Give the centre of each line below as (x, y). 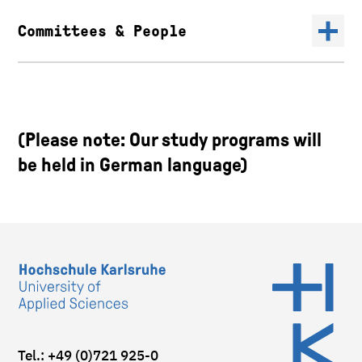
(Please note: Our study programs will (170, 140)
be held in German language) (133, 165)
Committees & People (102, 31)
